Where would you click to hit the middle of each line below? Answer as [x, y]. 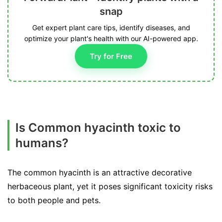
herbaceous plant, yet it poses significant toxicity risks [110, 186]
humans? [42, 143]
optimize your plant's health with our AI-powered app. [111, 38]
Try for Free [111, 56]
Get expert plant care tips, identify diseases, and [111, 28]
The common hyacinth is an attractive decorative [100, 172]
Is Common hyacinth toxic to [98, 128]
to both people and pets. [54, 200]
